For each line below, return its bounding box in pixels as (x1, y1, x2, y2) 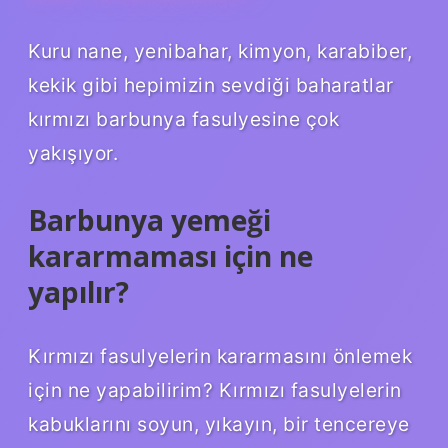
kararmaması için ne (28, 236, 313, 275)
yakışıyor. (28, 140, 118, 165)
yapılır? (28, 272, 129, 311)
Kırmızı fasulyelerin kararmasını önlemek (28, 343, 412, 368)
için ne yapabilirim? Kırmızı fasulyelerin (28, 377, 402, 402)
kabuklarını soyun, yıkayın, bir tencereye (28, 411, 410, 436)
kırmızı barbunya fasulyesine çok (28, 106, 339, 131)
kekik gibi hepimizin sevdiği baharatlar (28, 72, 394, 97)
